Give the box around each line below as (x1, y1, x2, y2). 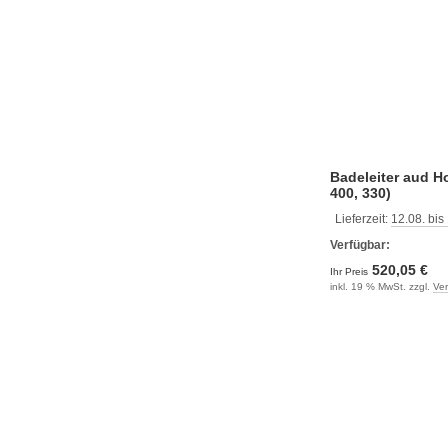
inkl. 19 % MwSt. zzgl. (330, 280, 433, 292)
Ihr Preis (330, 265, 371, 277)
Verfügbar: (330, 237, 390, 252)
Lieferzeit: (335, 211, 391, 226)
